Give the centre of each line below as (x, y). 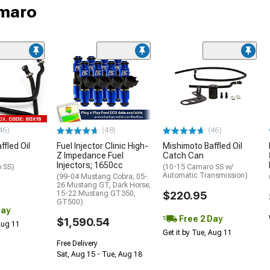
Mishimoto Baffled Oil (202, 146)
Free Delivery (77, 244)
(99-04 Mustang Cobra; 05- (102, 177)
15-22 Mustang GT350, (96, 194)
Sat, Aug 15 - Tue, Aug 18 (99, 255)
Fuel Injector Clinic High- (102, 146)
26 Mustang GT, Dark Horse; (104, 185)
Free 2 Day (200, 219)
